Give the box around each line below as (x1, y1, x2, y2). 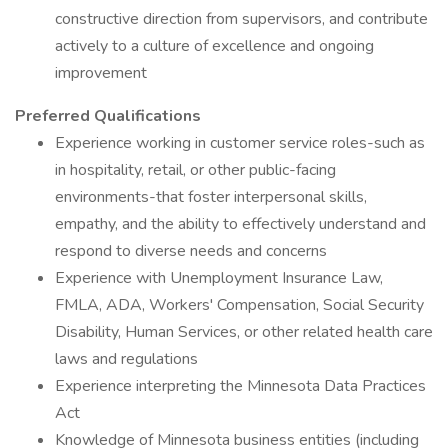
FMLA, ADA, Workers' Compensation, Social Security (55, 294, 424, 316)
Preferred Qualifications (15, 105, 201, 127)
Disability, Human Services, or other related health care (55, 321, 433, 343)
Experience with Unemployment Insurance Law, (55, 267, 383, 289)
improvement (55, 62, 147, 84)
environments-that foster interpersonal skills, (55, 186, 367, 208)
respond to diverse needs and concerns (55, 240, 327, 262)
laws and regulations (55, 348, 198, 370)
